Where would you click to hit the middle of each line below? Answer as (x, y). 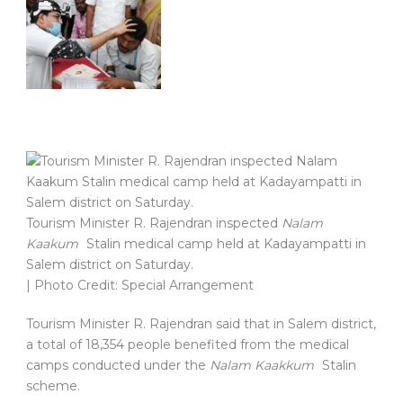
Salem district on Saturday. (110, 265)
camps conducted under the (118, 366)
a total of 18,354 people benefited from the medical (188, 345)
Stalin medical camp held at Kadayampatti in (224, 244)
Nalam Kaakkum (262, 366)
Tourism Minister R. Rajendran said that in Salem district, (201, 324)
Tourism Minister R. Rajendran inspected (154, 224)
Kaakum (52, 244)
